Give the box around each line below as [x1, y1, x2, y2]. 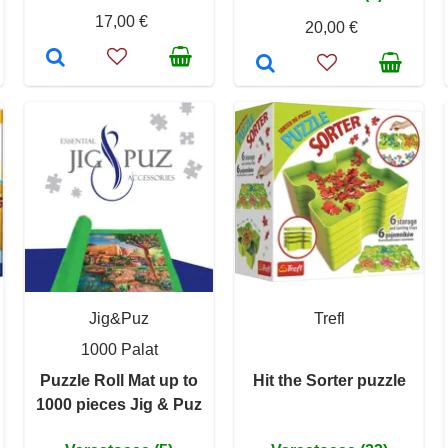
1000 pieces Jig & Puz [36, 395, 202, 413]
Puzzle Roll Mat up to [40, 371, 198, 389]
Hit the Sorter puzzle [252, 371, 406, 389]
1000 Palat [80, 340, 158, 358]
